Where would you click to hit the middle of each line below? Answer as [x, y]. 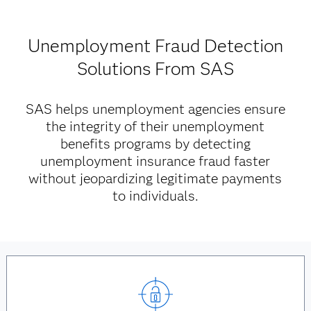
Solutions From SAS [155, 69]
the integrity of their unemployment [155, 126]
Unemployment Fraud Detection [155, 46]
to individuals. [155, 196]
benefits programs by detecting [155, 144]
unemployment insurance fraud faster [155, 161]
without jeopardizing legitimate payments [155, 178]
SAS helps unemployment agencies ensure [155, 109]
